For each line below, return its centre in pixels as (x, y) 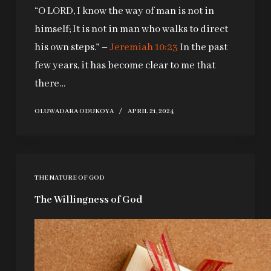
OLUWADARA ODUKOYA (74, 112)
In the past (202, 48)
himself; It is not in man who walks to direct (131, 30)
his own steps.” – (72, 48)
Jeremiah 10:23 (144, 48)
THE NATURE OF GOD (69, 178)
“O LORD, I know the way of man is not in (124, 11)
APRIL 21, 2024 (151, 112)
